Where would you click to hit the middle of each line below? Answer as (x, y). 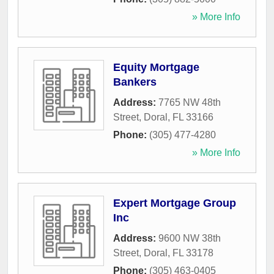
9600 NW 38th (190, 239)
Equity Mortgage (156, 68)
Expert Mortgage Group (175, 203)
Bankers (135, 82)
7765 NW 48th (190, 103)
